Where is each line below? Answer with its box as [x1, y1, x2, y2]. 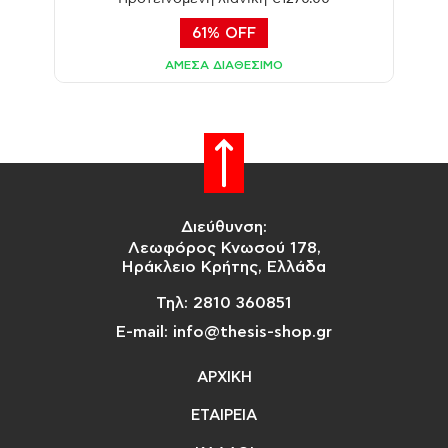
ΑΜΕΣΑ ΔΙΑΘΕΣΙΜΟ [165, 58, 283, 71]
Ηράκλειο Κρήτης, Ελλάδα [122, 258, 326, 275]
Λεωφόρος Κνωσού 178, [127, 239, 321, 256]
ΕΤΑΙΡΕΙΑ [191, 407, 257, 423]
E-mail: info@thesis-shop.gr [116, 323, 332, 340]
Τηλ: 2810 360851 [156, 294, 292, 311]
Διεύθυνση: [181, 218, 267, 235]
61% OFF [192, 25, 256, 41]
